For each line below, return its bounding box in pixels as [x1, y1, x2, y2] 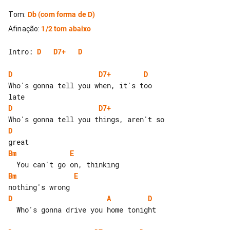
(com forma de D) [36, 10, 95, 18]
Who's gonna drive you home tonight [8, 204, 16, 215]
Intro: [8, 46, 37, 56]
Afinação [8, 24, 39, 33]
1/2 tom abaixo [41, 24, 91, 33]
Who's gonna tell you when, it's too [8, 80, 156, 90]
